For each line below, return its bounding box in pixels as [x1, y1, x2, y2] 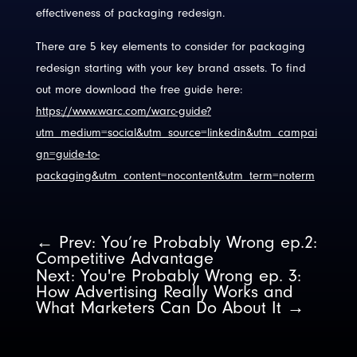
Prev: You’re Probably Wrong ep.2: [58, 232, 317, 253]
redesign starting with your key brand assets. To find [35, 61, 306, 76]
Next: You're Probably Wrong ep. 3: [35, 265, 301, 287]
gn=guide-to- [35, 147, 100, 162]
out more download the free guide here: [35, 83, 242, 97]
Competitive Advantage [35, 248, 214, 269]
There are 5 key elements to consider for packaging [35, 40, 305, 54]
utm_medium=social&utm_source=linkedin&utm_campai [35, 126, 317, 140]
